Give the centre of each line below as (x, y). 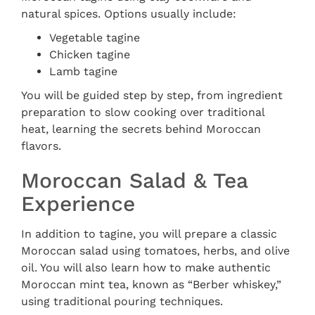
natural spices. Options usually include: (129, 14)
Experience (78, 204)
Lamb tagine (83, 71)
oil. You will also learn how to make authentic (146, 268)
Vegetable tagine (95, 38)
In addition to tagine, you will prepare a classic (149, 234)
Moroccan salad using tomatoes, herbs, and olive (155, 251)
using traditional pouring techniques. (122, 301)
